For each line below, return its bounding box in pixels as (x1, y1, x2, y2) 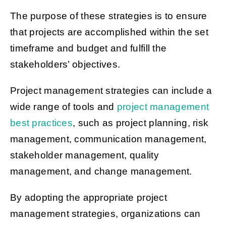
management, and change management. (10, 166, 195, 177)
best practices (10, 118, 73, 129)
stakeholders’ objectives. (10, 59, 123, 70)
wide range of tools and (10, 101, 117, 112)
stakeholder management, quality (10, 150, 159, 161)
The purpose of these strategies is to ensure (10, 11, 207, 22)
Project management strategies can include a (10, 85, 212, 96)
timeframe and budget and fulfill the (10, 43, 167, 54)
